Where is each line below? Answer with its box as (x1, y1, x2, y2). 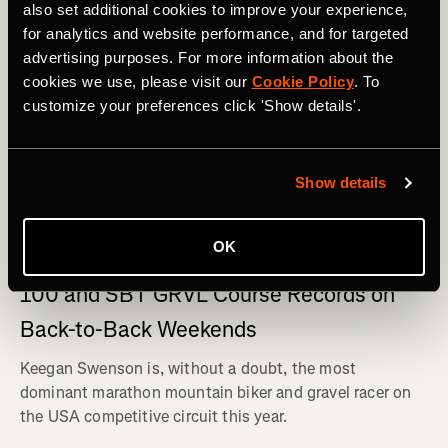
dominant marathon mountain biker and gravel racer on (20, 381, 412, 403)
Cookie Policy (251, 72, 354, 90)
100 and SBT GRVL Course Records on (20, 279, 395, 309)
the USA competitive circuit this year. (20, 405, 288, 427)
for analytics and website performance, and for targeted (23, 24, 409, 42)
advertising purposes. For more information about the (23, 48, 393, 66)
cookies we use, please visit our (23, 72, 252, 90)
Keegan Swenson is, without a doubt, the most (20, 357, 357, 379)
